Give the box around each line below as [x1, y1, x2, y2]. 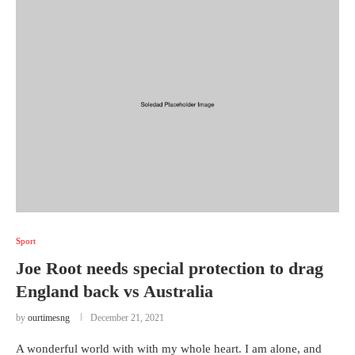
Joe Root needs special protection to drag [16, 258, 323, 278]
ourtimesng [28, 312, 70, 323]
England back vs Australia [16, 281, 213, 301]
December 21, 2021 [90, 312, 164, 323]
